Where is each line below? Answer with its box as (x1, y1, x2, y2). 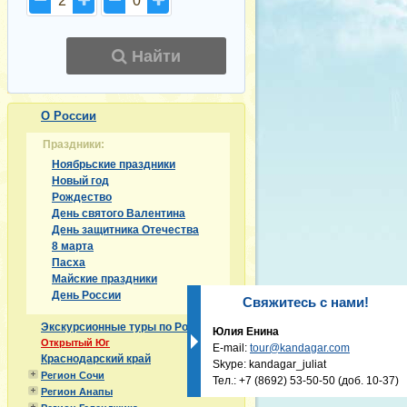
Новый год (52, 174, 109, 187)
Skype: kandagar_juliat (213, 357, 326, 371)
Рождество (52, 191, 112, 203)
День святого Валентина (52, 207, 185, 220)
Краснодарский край (41, 352, 151, 365)
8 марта (52, 240, 94, 253)
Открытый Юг (41, 337, 110, 348)
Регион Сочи (41, 370, 104, 381)
